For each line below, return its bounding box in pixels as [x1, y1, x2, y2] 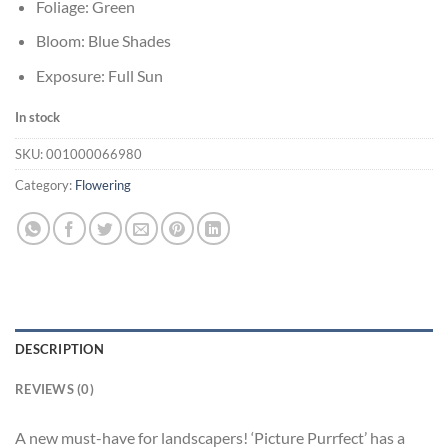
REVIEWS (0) [15, 380, 94, 397]
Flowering [75, 176, 131, 193]
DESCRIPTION [15, 340, 104, 357]
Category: [15, 176, 75, 193]
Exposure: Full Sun [35, 66, 163, 86]
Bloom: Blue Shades [35, 31, 171, 51]
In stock [15, 108, 60, 125]
